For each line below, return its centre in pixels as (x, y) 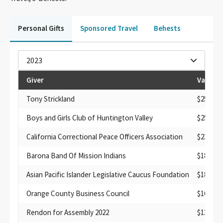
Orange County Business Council (78, 194)
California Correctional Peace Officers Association (105, 137)
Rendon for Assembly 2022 (68, 213)
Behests (167, 28)
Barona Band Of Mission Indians (76, 156)
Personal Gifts (41, 28)
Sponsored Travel (109, 28)
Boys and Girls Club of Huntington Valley (90, 118)
